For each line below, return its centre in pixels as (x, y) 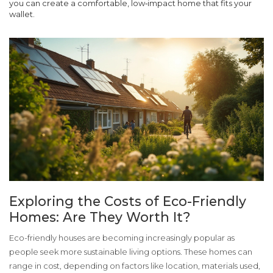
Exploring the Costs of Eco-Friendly (128, 201)
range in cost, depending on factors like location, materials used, (135, 266)
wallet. (22, 14)
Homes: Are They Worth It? (100, 217)
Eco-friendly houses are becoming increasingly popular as (122, 238)
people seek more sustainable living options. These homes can (131, 252)
